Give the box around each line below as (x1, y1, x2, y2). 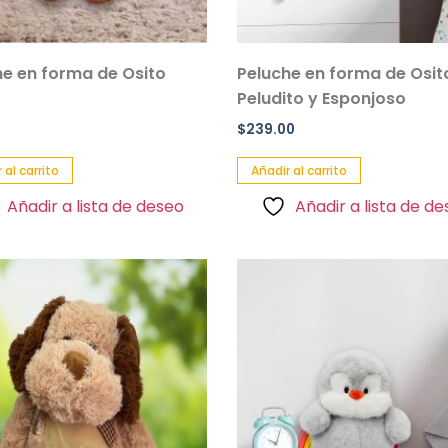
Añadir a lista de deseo (6, 195, 184, 219)
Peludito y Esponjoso (237, 87, 407, 111)
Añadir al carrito (251, 162, 348, 180)
